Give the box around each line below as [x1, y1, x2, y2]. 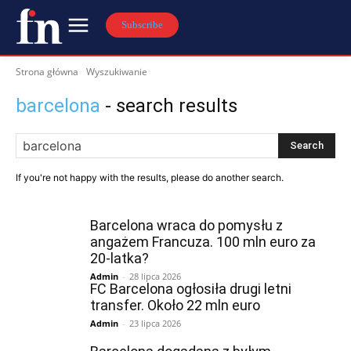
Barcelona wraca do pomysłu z [90, 217, 283, 233]
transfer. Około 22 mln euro [90, 297, 260, 313]
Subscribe [121, 18, 163, 31]
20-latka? [90, 250, 149, 266]
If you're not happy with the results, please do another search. [16, 172, 284, 183]
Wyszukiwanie [86, 65, 147, 78]
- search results [100, 95, 237, 117]
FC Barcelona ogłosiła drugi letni [90, 280, 291, 297]
